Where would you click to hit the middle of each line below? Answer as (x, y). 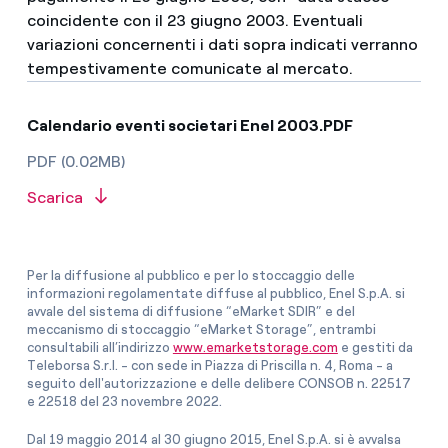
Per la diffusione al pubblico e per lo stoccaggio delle (190, 275)
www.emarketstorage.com (255, 347)
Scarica (56, 197)
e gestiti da (375, 347)
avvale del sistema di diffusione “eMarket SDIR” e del (190, 311)
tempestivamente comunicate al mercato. (189, 68)
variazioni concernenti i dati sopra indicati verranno (222, 44)
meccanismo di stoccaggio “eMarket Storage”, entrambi (201, 329)
